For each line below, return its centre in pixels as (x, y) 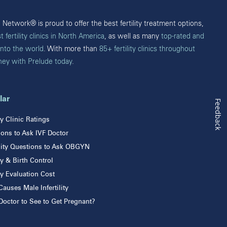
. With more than (71, 49)
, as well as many (133, 36)
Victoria (73, 15)
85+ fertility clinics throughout (147, 49)
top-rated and (183, 36)
